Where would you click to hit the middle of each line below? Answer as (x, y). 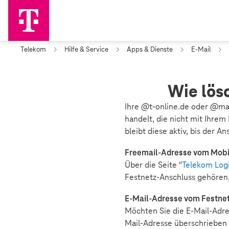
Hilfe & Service (86, 49)
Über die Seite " (153, 165)
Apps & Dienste (150, 49)
